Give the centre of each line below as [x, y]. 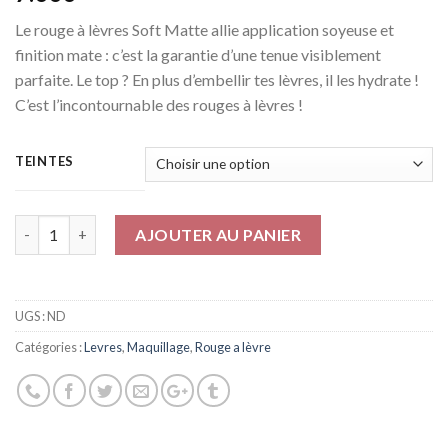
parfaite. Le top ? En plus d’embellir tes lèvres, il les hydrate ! [217, 79]
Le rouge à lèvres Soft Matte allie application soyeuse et [204, 29]
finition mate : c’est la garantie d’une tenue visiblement [198, 54]
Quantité [46, 225]
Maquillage [158, 346]
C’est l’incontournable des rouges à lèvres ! [159, 104]
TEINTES [45, 160]
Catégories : [49, 346]
